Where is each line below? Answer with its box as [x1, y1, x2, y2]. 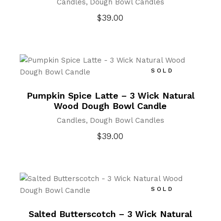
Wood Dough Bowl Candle [54, 101, 167, 111]
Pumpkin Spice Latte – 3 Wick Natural [26, 90, 194, 101]
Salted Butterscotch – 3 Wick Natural [29, 209, 192, 219]
